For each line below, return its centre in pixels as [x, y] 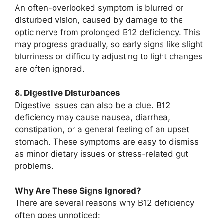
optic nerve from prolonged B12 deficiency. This [107, 32]
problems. [34, 166]
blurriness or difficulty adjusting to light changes [109, 56]
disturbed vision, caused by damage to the [99, 20]
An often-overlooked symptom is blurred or [99, 8]
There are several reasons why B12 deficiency [104, 203]
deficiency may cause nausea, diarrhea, [92, 118]
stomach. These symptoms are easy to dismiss [107, 142]
